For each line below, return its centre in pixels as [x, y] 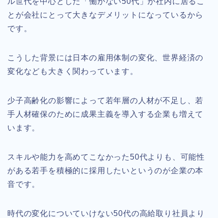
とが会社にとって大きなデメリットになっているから [106, 15]
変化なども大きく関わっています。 [73, 71]
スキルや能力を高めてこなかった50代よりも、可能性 [106, 157]
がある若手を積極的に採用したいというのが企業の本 [106, 170]
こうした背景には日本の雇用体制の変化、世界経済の [106, 57]
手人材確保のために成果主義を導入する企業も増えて [106, 114]
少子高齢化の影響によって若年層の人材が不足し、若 [106, 100]
